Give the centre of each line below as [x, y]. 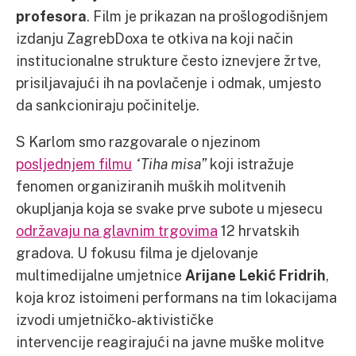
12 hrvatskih [259, 230]
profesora [51, 15]
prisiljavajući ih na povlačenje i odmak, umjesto [168, 82]
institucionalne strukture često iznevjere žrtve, [168, 60]
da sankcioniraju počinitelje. [109, 104]
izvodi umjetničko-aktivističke [115, 319]
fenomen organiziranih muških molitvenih [151, 186]
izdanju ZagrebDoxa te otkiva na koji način [155, 38]
